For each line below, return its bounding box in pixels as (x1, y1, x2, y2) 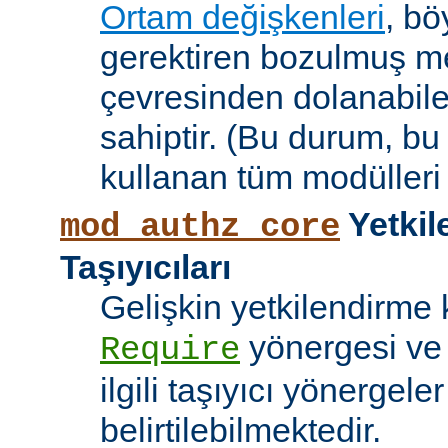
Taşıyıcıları (60, 248, 231, 287)
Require (100, 331, 240, 370)
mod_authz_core (60, 208, 340, 247)
